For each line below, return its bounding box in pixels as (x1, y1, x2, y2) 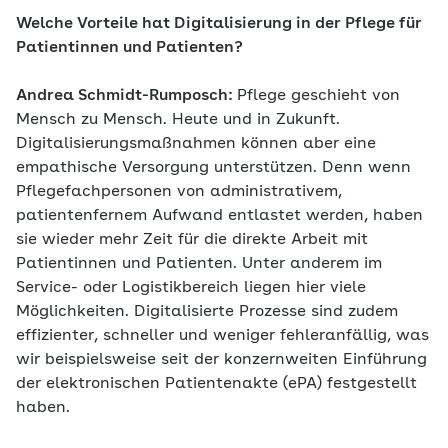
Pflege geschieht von (237, 88, 400, 105)
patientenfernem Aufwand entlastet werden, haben (16, 208, 423, 225)
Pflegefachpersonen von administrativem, (16, 184, 342, 201)
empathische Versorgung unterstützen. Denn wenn (16, 160, 411, 177)
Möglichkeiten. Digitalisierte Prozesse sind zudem (16, 304, 398, 321)
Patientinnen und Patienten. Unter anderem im (16, 256, 382, 273)
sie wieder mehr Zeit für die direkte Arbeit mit (16, 232, 368, 249)
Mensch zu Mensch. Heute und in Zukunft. (16, 112, 340, 129)
